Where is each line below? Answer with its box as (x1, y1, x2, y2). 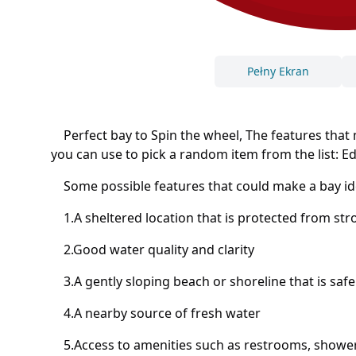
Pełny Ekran (247, 64, 309, 79)
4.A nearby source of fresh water (51, 304, 261, 323)
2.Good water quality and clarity (51, 241, 254, 259)
